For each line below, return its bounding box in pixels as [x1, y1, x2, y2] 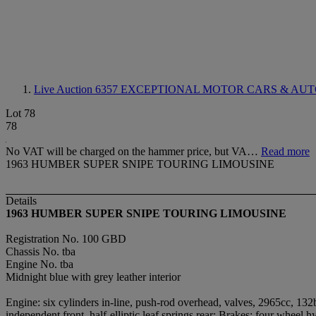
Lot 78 [6, 107, 35, 119]
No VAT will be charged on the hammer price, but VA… [6, 145, 261, 157]
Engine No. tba [6, 258, 73, 271]
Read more [261, 145, 310, 157]
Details [6, 195, 37, 207]
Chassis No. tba [6, 245, 75, 258]
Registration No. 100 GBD [6, 233, 126, 245]
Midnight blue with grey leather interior [6, 271, 181, 284]
